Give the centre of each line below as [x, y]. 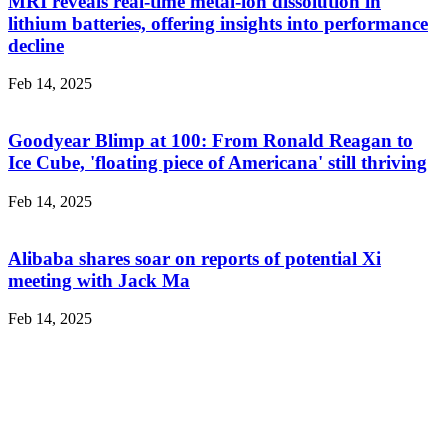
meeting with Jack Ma [99, 280]
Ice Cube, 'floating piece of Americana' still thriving [217, 163]
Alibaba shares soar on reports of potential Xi [194, 258]
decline [36, 45]
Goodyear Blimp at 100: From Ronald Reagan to [210, 141]
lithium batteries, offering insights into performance [218, 23]
